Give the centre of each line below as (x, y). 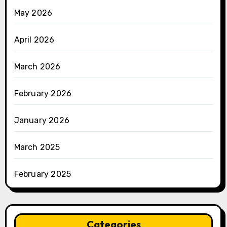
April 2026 (34, 40)
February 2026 (43, 94)
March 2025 (37, 147)
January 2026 (42, 121)
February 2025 (43, 174)
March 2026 (37, 67)
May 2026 (33, 13)
